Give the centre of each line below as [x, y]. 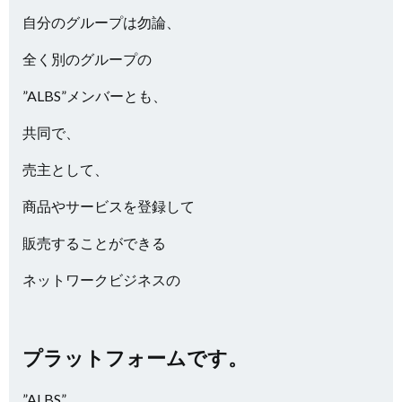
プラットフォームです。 [135, 358]
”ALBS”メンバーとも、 [95, 96]
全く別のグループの [87, 59]
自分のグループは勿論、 [101, 22]
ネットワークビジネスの [101, 280]
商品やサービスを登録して [109, 206]
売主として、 [66, 169]
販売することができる [94, 243]
